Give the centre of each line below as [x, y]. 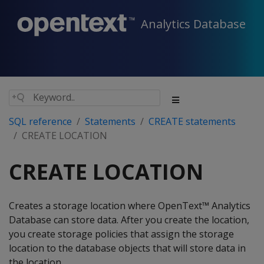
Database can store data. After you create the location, [129, 220]
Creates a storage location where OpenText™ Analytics [130, 206]
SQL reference [40, 121]
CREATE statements [192, 121]
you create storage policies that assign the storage [121, 234]
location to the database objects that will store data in [127, 248]
